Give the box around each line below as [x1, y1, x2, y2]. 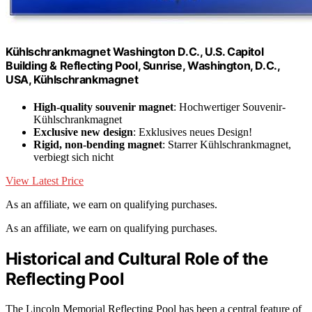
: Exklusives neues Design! [133, 125, 252, 138]
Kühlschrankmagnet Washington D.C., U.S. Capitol [6, 44, 264, 58]
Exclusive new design [33, 125, 133, 138]
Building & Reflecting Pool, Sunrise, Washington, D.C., [6, 58, 280, 72]
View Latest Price [6, 174, 84, 187]
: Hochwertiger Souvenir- [173, 100, 286, 113]
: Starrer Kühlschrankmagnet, [162, 138, 291, 150]
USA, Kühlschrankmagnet [6, 72, 139, 86]
